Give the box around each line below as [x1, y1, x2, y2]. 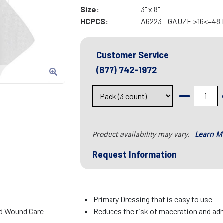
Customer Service [96, 49, 169, 61]
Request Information [92, 149, 177, 160]
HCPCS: [80, 16, 108, 26]
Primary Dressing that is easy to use [93, 194, 213, 204]
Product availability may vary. [92, 129, 192, 139]
